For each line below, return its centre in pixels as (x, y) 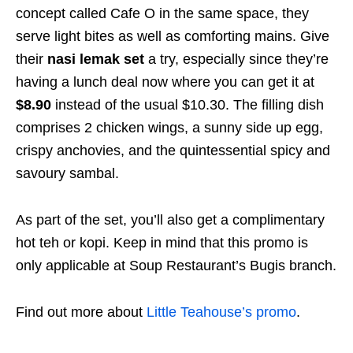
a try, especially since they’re (236, 59)
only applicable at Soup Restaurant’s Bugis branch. (176, 265)
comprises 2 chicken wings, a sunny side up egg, (169, 127)
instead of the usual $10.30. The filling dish (188, 104)
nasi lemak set (96, 59)
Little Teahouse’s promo (221, 312)
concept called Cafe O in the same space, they (162, 13)
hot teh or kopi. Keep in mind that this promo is (162, 242)
